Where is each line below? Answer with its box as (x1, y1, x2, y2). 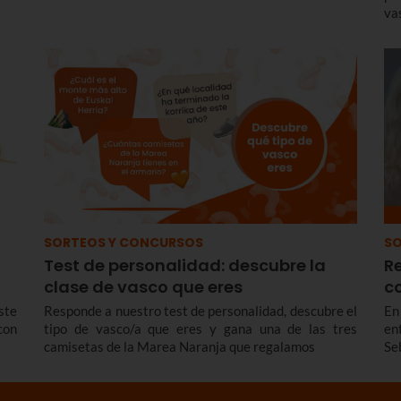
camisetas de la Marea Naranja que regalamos (44, 337, 315, 354)
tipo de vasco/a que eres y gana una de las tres (44, 320, 357, 337)
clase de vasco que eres (44, 275, 243, 298)
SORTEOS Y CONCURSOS (44, 233, 203, 252)
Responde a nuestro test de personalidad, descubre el (44, 302, 357, 319)
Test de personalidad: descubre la (44, 253, 326, 277)
